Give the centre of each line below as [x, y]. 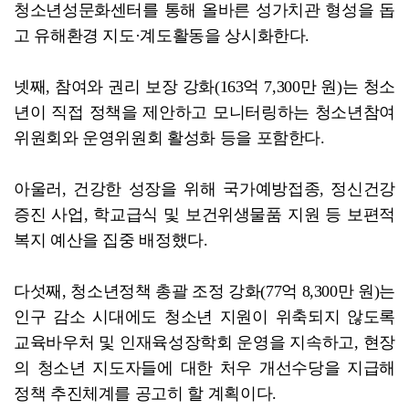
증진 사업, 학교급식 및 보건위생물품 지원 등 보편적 [204, 214]
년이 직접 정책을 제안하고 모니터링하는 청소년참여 [204, 112]
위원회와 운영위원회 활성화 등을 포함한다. [169, 137]
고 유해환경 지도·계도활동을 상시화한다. [162, 35]
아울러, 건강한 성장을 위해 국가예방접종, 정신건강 [204, 189]
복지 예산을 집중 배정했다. [111, 240]
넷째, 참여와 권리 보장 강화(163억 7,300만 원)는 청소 [204, 86]
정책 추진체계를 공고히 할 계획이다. [145, 393]
